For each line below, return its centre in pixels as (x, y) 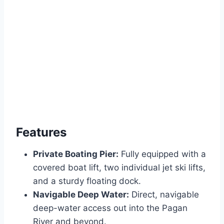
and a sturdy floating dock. (87, 181)
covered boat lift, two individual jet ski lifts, (119, 168)
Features (41, 132)
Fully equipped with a (162, 154)
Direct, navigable (164, 195)
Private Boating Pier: (76, 154)
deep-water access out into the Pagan (110, 208)
